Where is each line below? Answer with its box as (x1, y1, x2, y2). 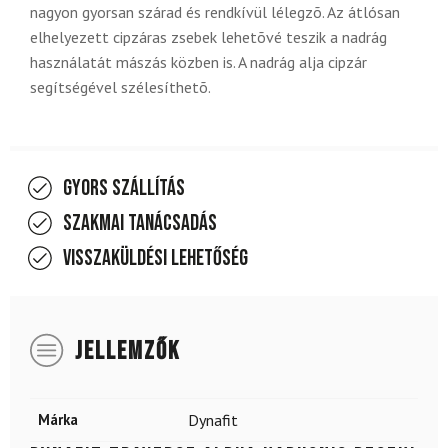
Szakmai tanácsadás (63, 209, 217, 237)
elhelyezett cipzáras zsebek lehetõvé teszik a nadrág (30, 26, 387, 47)
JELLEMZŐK (75, 335, 180, 367)
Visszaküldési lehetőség (63, 244, 248, 272)
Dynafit (188, 409, 238, 430)
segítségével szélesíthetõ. (30, 76, 211, 97)
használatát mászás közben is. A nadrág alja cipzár (30, 51, 367, 72)
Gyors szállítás (63, 174, 185, 202)
